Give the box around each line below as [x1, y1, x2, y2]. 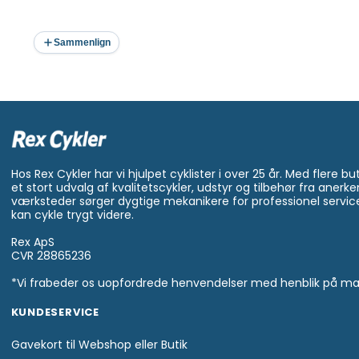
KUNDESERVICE [10, 305, 99, 321]
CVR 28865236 [10, 248, 91, 264]
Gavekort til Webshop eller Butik [10, 337, 188, 353]
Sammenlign [53, 37, 111, 47]
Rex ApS [10, 234, 54, 251]
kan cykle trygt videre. [10, 207, 134, 224]
